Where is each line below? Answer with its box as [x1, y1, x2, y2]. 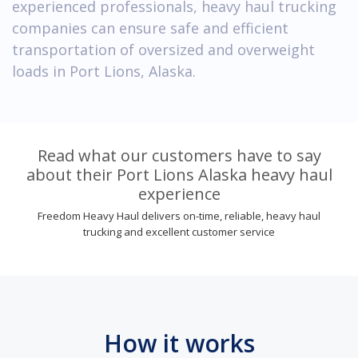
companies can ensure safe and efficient [12, 18, 288, 38]
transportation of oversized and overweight [12, 39, 315, 59]
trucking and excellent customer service [83, 224, 275, 239]
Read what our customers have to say [37, 144, 321, 166]
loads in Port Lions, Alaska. [12, 61, 196, 81]
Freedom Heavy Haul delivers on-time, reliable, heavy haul [38, 208, 320, 223]
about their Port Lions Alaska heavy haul [26, 163, 332, 185]
